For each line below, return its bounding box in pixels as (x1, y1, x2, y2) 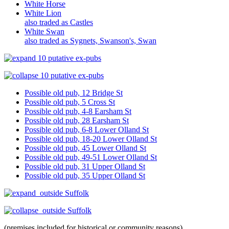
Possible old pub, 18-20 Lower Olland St (25, 134, 157, 143)
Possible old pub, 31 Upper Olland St (25, 162, 145, 171)
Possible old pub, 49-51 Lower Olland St (25, 152, 157, 162)
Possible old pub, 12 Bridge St (25, 88, 123, 97)
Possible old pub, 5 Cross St (25, 97, 115, 106)
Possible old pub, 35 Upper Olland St (25, 171, 145, 180)
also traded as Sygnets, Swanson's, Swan (25, 36, 156, 45)
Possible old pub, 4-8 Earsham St (25, 106, 131, 116)
